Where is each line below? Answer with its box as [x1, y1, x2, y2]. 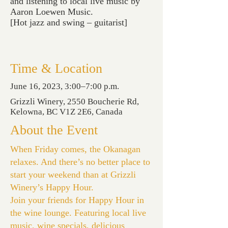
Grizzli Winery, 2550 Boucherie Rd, [10, 97, 139, 106]
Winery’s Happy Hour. [10, 182, 96, 192]
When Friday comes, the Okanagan [10, 144, 140, 154]
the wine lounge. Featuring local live [10, 208, 146, 218]
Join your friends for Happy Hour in [10, 195, 144, 205]
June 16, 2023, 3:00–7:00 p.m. [10, 81, 119, 91]
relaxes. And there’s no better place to [10, 157, 150, 167]
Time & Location [10, 61, 102, 76]
